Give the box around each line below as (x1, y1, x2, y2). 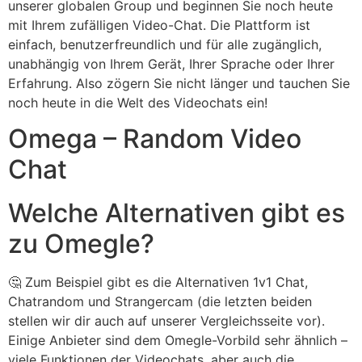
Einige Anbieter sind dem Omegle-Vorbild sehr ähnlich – (8, 332, 347, 349)
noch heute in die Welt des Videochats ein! (8, 94, 267, 111)
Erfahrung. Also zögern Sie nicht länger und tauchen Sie (8, 74, 350, 91)
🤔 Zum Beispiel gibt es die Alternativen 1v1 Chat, (8, 274, 308, 291)
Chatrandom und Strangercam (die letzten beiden (8, 293, 312, 310)
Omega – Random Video (8, 123, 301, 155)
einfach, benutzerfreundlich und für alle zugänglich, (8, 36, 322, 53)
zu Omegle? (8, 228, 154, 260)
